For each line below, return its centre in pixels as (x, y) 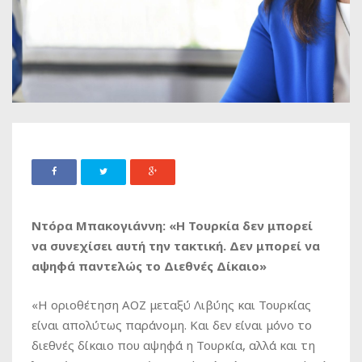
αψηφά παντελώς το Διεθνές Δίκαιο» (149, 265)
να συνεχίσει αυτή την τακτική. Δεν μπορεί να (176, 245)
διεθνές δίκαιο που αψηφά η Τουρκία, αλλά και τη (173, 345)
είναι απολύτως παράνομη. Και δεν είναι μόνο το (172, 324)
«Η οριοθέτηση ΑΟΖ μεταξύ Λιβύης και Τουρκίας (171, 304)
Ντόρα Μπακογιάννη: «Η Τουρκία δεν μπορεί (172, 225)
